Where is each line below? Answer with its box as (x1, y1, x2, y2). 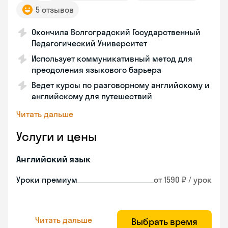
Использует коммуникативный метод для (32, 53, 192, 64)
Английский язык (16, 153, 91, 165)
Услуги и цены (16, 129, 97, 144)
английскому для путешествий (32, 91, 152, 101)
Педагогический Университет (32, 38, 147, 48)
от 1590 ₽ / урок (154, 175, 212, 185)
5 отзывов (36, 5, 74, 15)
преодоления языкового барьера (32, 65, 161, 75)
